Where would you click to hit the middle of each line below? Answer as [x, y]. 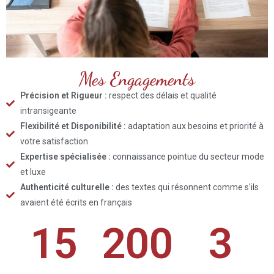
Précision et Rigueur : [63, 95]
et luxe [33, 172]
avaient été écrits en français [76, 202]
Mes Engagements [137, 79]
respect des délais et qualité [161, 95]
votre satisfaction [54, 141]
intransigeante [48, 110]
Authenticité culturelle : [67, 187]
